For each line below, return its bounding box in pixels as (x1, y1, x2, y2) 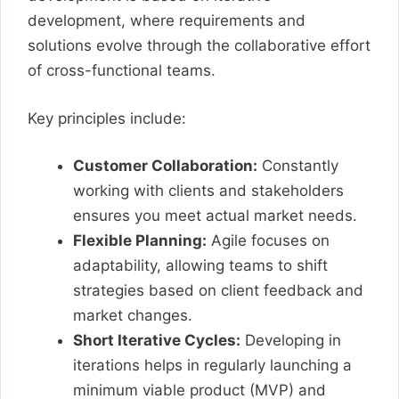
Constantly (257, 157, 338, 175)
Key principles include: (28, 109, 186, 127)
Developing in (240, 331, 341, 349)
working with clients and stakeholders (73, 182, 344, 199)
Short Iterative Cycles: (73, 331, 240, 349)
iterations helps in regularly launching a (73, 356, 352, 374)
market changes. (73, 306, 192, 324)
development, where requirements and (28, 12, 305, 29)
